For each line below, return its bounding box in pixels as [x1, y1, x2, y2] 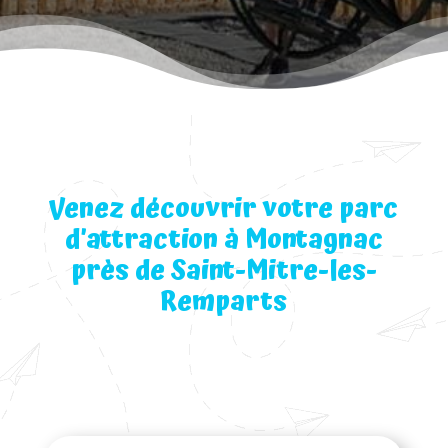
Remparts [160, 281, 288, 323]
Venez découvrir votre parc [49, 188, 399, 230]
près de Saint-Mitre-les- [70, 250, 377, 292]
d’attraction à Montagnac [64, 219, 383, 261]
